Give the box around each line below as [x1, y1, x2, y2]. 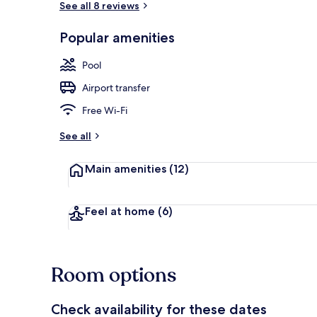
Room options [51, 261, 176, 289]
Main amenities [85, 161, 166, 175]
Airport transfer [82, 81, 150, 94]
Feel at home [85, 204, 155, 218]
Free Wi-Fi [82, 103, 127, 117]
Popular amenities [59, 28, 175, 46]
